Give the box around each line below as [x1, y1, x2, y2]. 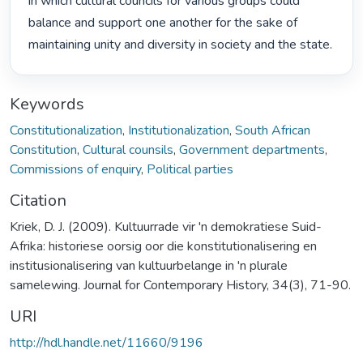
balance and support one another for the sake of [28, 14, 298, 32]
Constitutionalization [10, 121, 122, 139]
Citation [10, 189, 66, 211]
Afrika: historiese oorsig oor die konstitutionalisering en [10, 237, 317, 255]
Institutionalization [128, 121, 229, 139]
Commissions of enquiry [10, 160, 141, 178]
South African [235, 121, 310, 139]
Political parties [147, 160, 233, 178]
